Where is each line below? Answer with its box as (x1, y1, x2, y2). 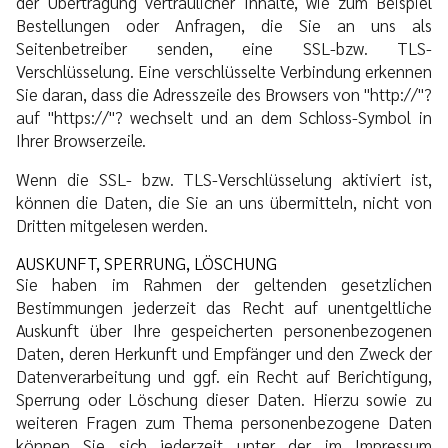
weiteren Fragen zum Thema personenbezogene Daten (16, 410, 432, 433)
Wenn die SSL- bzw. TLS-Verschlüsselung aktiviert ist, (16, 167, 432, 190)
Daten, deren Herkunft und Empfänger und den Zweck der (16, 341, 432, 364)
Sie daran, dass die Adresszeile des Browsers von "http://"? (16, 82, 432, 105)
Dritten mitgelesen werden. (16, 213, 208, 236)
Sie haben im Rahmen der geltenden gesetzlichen (16, 272, 432, 295)
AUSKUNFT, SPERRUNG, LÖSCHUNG (16, 251, 277, 274)
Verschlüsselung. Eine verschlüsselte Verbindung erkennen (16, 59, 432, 82)
